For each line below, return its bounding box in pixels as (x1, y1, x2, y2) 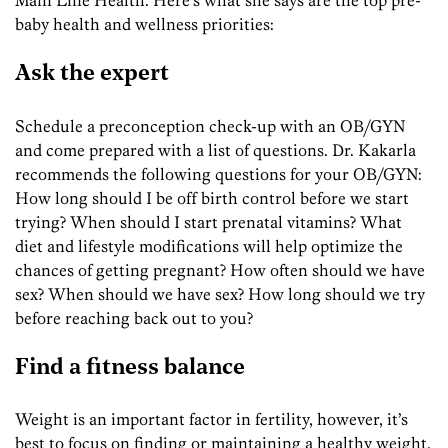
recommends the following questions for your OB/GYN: (15, 163, 422, 184)
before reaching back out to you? (15, 307, 253, 328)
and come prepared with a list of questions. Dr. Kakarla (15, 139, 416, 160)
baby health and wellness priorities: (15, 13, 274, 34)
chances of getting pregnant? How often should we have (15, 259, 425, 280)
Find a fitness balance (15, 357, 245, 381)
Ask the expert (15, 63, 169, 87)
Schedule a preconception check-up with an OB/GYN (15, 115, 406, 136)
